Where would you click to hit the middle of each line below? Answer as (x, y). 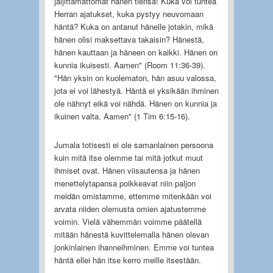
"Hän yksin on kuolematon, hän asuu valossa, (135, 77)
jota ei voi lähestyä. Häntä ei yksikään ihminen (136, 90)
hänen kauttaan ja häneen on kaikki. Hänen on (136, 52)
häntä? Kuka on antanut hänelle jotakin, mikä (133, 26)
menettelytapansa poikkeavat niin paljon (125, 183)
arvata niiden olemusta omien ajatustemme (130, 208)
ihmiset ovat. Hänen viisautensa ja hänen (127, 170)
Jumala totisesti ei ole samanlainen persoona (133, 144)
